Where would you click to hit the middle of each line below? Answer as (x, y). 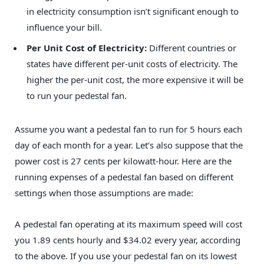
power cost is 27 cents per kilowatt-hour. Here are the (123, 161)
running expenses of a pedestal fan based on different (124, 176)
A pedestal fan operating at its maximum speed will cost (128, 224)
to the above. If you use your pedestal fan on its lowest (126, 255)
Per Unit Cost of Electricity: (88, 47)
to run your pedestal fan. (77, 95)
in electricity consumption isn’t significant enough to (133, 11)
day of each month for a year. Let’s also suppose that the (129, 145)
